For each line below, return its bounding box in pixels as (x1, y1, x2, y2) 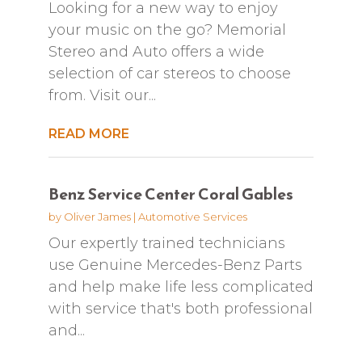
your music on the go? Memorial (48, 20, 286, 39)
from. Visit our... (48, 86, 156, 104)
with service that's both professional (48, 299, 313, 318)
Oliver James (63, 209, 131, 223)
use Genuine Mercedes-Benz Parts (48, 255, 302, 274)
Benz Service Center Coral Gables (48, 181, 293, 206)
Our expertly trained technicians (48, 234, 285, 252)
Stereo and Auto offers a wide (48, 42, 264, 61)
